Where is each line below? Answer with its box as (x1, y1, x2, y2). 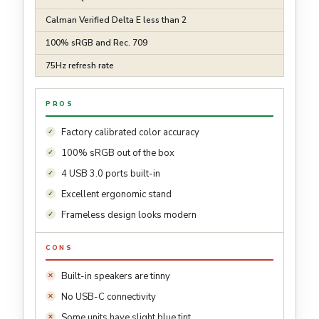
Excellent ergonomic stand (61, 188, 172, 202)
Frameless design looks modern (61, 209, 197, 222)
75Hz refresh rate (46, 60, 114, 72)
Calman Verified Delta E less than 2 (46, 14, 187, 26)
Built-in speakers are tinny (61, 270, 170, 283)
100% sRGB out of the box (61, 147, 174, 160)
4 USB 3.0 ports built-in (61, 167, 160, 181)
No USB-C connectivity (61, 291, 156, 304)
